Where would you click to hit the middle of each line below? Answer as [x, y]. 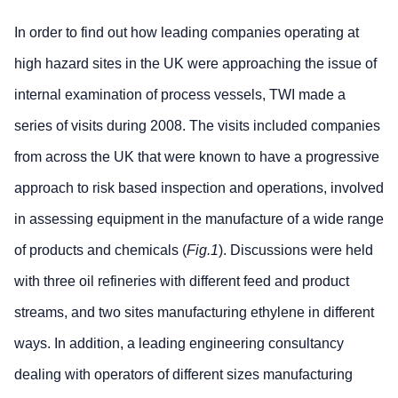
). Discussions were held [296, 250]
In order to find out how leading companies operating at [187, 32]
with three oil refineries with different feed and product [182, 281]
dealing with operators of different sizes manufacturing [183, 374]
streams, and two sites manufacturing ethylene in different [194, 312]
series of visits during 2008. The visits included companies [197, 125]
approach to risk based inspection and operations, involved [199, 187]
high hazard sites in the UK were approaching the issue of [195, 63]
